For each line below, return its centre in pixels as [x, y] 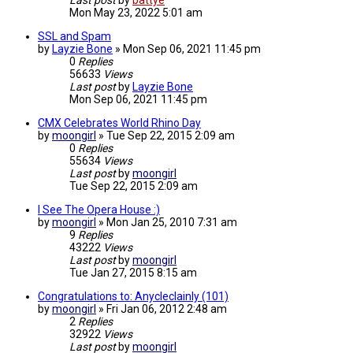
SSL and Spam [74, 37]
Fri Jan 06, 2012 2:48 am [167, 309]
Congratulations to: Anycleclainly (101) [133, 297]
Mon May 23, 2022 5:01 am [136, 13]
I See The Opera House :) [99, 210]
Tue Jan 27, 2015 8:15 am [133, 273]
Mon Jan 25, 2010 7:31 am [172, 223]
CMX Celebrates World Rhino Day [119, 123]
